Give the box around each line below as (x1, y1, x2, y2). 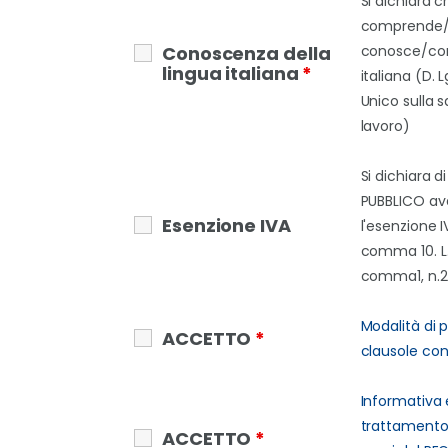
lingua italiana (162, 60, 303, 86)
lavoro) (360, 115, 410, 136)
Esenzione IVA (162, 213, 291, 239)
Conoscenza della (162, 40, 331, 66)
